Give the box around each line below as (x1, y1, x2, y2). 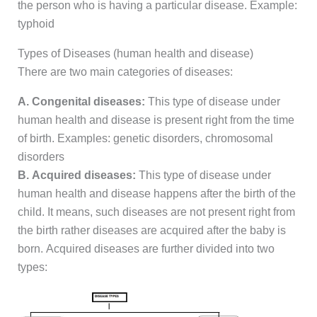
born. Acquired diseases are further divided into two (17, 243, 275, 255)
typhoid (17, 18, 54, 30)
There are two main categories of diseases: (17, 66, 233, 79)
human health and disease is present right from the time (17, 114, 294, 127)
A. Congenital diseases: (17, 96, 145, 108)
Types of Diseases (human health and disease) (17, 47, 253, 60)
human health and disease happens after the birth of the (17, 188, 296, 200)
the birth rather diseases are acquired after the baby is (17, 224, 286, 237)
